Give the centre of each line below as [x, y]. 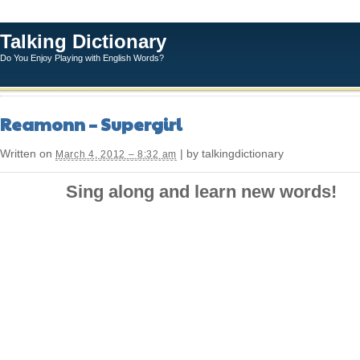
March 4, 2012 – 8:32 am [116, 154]
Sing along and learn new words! [201, 192]
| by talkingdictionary [230, 154]
